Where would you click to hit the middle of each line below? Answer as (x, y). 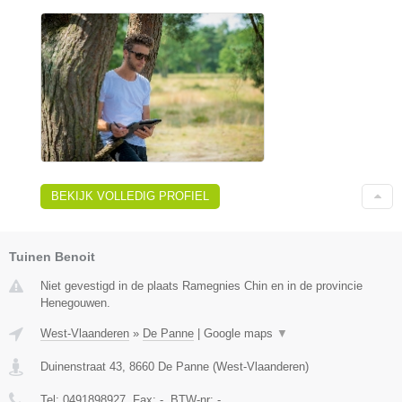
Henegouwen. (75, 302)
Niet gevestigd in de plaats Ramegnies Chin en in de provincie (201, 285)
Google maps (240, 333)
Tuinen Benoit (52, 256)
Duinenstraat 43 (81, 366)
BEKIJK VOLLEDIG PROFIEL (130, 196)
